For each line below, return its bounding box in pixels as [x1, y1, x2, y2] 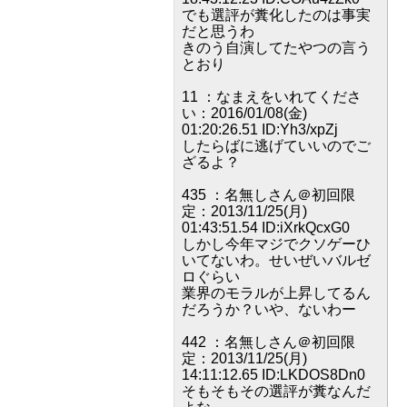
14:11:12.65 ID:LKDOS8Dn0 [182, 367, 365, 382]
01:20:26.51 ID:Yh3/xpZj [182, 122, 338, 137]
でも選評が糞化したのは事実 [182, 7, 371, 23]
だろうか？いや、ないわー [182, 302, 356, 317]
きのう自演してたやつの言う [182, 40, 371, 55]
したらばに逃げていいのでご [182, 138, 371, 154]
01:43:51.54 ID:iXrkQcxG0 [182, 220, 350, 235]
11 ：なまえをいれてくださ [182, 89, 362, 104]
